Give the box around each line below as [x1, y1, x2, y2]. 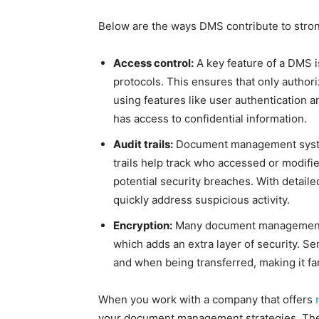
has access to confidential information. [113, 112, 307, 125]
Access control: [113, 56, 194, 70]
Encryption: [113, 219, 172, 232]
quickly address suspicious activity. [113, 193, 290, 206]
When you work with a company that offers [98, 293, 315, 306]
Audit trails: [113, 137, 173, 151]
